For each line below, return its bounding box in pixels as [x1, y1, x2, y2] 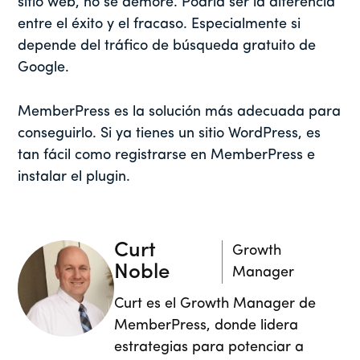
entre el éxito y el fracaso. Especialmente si [18, 16, 301, 32]
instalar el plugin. [18, 169, 135, 185]
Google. [18, 59, 74, 76]
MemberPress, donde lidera [114, 317, 299, 333]
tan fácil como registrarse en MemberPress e [18, 147, 316, 163]
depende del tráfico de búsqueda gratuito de [18, 38, 317, 54]
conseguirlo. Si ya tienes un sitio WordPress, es [18, 125, 321, 141]
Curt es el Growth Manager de [114, 296, 317, 312]
